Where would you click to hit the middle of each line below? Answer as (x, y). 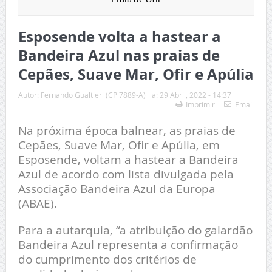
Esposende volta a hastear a (119, 37)
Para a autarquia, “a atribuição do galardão (135, 230)
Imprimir (201, 105)
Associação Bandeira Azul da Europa (117, 189)
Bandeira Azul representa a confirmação (128, 245)
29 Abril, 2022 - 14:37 (195, 95)
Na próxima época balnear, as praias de (127, 131)
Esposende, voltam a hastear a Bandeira (128, 160)
